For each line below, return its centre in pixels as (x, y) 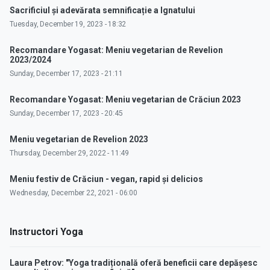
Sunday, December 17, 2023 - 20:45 (66, 114)
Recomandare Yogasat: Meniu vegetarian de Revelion (116, 50)
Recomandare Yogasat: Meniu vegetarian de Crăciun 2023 (125, 100)
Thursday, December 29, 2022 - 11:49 (69, 153)
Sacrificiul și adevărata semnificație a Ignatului (102, 11)
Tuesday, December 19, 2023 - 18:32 (68, 24)
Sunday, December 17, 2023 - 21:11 (66, 74)
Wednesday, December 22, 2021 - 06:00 (74, 193)
